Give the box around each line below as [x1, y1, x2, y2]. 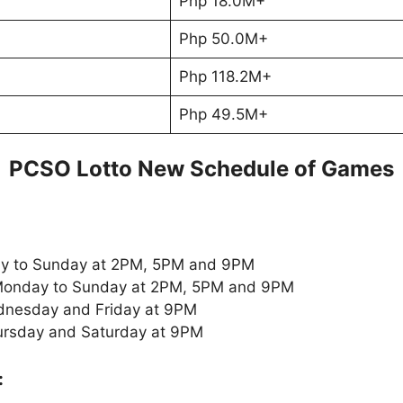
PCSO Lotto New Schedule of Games [9, 156, 394, 183]
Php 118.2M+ [178, 67, 272, 85]
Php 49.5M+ [178, 104, 268, 123]
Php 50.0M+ [178, 29, 268, 48]
